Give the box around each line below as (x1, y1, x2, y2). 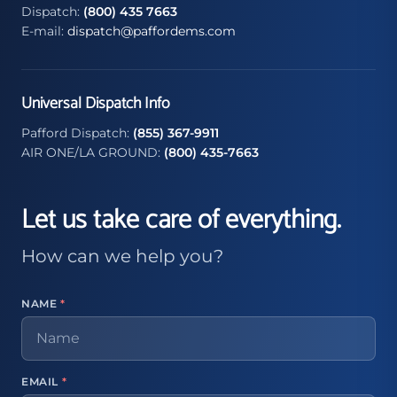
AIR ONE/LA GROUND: (21, 144, 164, 161)
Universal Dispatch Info (21, 90, 169, 118)
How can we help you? (21, 245, 223, 268)
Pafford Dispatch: (21, 125, 133, 142)
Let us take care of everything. (21, 198, 341, 243)
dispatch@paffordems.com (67, 23, 236, 40)
